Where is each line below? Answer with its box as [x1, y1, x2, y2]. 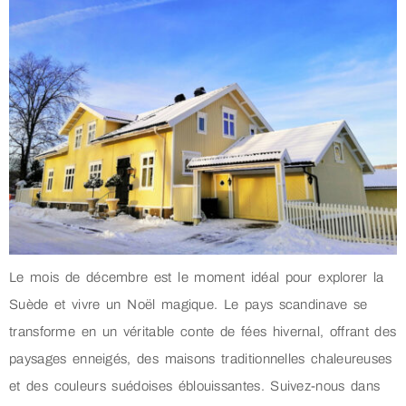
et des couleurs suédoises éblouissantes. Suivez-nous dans [9, 378, 381, 393]
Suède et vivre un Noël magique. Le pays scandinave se [9, 296, 368, 312]
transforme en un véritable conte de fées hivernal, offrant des [9, 324, 397, 339]
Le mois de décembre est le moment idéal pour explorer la [9, 269, 384, 285]
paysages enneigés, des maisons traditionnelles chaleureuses [9, 351, 392, 366]
